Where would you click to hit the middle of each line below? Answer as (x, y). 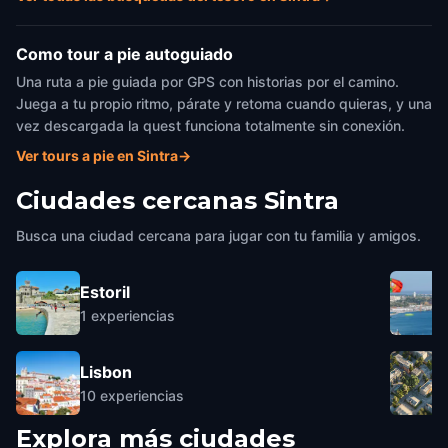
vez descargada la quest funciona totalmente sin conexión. (210, 125)
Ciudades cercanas (136, 200)
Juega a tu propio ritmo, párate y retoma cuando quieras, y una (224, 103)
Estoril (105, 291)
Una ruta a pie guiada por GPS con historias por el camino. (207, 81)
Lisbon (106, 371)
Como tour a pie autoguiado (124, 54)
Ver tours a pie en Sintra (97, 155)
